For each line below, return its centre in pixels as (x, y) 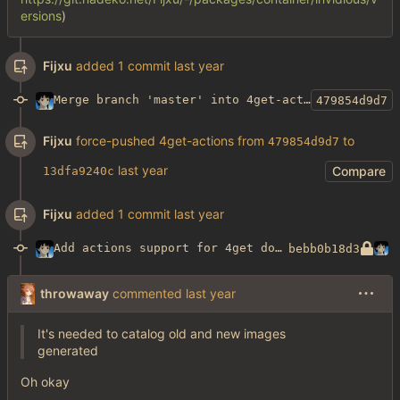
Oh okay (45, 382)
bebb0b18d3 (324, 248)
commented (147, 294)
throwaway (75, 294)
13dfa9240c (79, 171)
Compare (359, 171)
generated (67, 351)
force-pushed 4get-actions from (170, 141)
